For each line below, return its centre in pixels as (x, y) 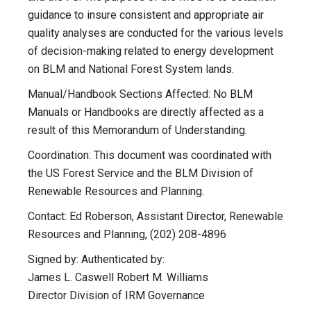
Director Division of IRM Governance (116, 296)
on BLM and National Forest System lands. (131, 69)
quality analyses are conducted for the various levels (155, 33)
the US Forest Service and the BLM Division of (141, 174)
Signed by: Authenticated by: (96, 260)
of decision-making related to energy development (151, 51)
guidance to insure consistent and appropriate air (146, 15)
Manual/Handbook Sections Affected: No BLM (140, 94)
